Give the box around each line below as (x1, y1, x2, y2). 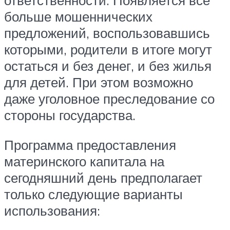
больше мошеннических (4, 8, 152, 25)
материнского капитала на (4, 152, 164, 169)
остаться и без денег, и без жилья (4, 57, 212, 74)
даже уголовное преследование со (4, 90, 215, 107)
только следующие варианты (4, 185, 183, 202)
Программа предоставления (4, 136, 176, 153)
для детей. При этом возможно (4, 73, 193, 90)
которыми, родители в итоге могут (4, 41, 212, 57)
